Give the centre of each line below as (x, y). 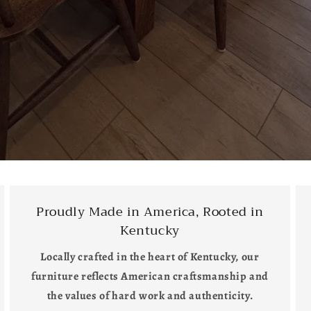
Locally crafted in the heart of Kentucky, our (150, 257)
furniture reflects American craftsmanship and (150, 276)
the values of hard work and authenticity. (150, 296)
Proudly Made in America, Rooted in (150, 212)
